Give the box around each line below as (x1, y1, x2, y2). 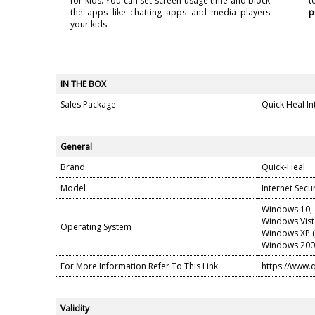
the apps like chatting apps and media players (70, 6, 271, 18)
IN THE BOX (60, 78, 106, 90)
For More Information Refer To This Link (60, 260, 218, 272)
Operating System (60, 221, 131, 233)
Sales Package (60, 98, 116, 110)
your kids (70, 18, 107, 30)
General (60, 141, 92, 153)
